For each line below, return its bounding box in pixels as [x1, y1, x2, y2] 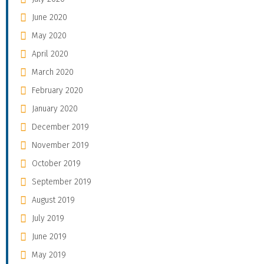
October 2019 [32, 158, 81, 169]
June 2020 [32, 12, 67, 22]
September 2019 [32, 176, 91, 187]
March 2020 [32, 67, 74, 77]
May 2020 [32, 30, 67, 41]
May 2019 [32, 249, 66, 260]
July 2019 [32, 213, 64, 223]
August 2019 [32, 194, 75, 205]
